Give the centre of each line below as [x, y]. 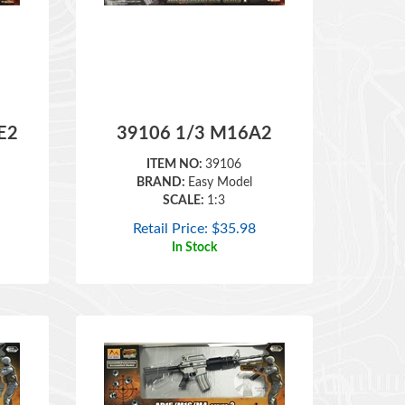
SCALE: [185, 174]
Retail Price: [170, 202]
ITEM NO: [176, 138]
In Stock [194, 221]
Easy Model [220, 156]
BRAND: [162, 156]
